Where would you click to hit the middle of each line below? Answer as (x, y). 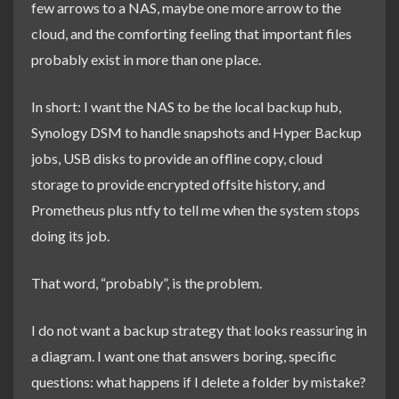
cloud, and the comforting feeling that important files (191, 34)
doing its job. (70, 236)
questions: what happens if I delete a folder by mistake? (199, 382)
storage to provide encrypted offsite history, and (178, 184)
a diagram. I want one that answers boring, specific (184, 356)
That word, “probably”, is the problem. (147, 283)
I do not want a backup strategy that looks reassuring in (199, 330)
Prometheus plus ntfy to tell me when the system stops (195, 210)
